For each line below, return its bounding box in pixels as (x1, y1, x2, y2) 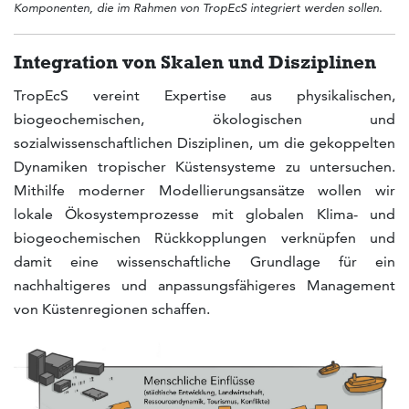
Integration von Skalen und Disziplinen (14, 49, 376, 73)
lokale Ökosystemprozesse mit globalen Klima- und (14, 204, 395, 223)
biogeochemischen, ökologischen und (14, 110, 395, 128)
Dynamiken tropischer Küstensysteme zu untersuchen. (14, 157, 395, 175)
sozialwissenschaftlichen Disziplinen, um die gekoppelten (14, 133, 395, 152)
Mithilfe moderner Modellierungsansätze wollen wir (14, 181, 395, 199)
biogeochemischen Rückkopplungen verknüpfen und (14, 228, 395, 246)
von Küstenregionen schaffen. (14, 299, 210, 318)
